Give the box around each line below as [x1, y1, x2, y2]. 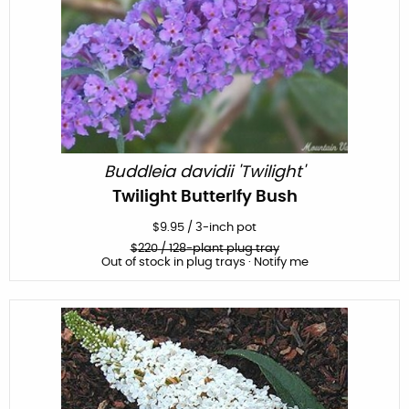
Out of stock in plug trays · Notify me [100, 256, 309, 268]
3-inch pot [195, 221, 257, 234]
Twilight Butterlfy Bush [111, 188, 298, 205]
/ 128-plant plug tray [157, 242, 279, 255]
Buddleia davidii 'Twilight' [104, 163, 305, 181]
